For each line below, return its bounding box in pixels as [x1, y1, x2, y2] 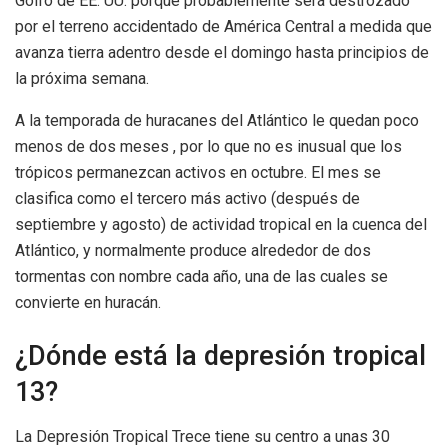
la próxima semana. [15, 68, 149, 88]
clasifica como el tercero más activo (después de [15, 188, 360, 208]
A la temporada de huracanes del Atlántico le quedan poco [15, 110, 419, 130]
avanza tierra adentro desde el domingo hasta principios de [15, 42, 429, 62]
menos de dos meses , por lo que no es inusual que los [15, 136, 402, 156]
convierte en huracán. [15, 292, 161, 312]
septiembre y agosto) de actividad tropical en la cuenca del [15, 214, 427, 234]
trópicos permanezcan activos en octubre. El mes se [15, 162, 381, 182]
